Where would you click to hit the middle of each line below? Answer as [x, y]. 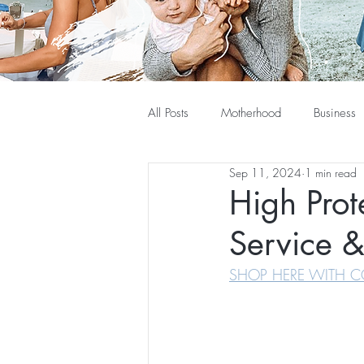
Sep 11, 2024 [265, 173]
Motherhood [251, 113]
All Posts [168, 113]
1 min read [331, 173]
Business [335, 113]
